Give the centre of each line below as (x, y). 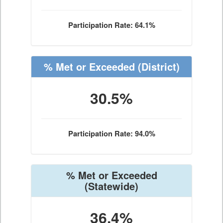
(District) (157, 66)
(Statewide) (111, 186)
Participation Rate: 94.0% (111, 134)
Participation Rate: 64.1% (111, 25)
